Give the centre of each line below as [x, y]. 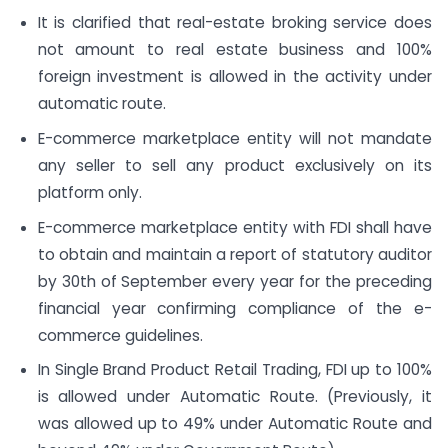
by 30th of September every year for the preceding [234, 281]
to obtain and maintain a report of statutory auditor [234, 254]
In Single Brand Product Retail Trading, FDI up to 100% [234, 370]
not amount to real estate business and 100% [234, 50]
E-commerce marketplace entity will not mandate [234, 138]
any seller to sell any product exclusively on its [234, 165]
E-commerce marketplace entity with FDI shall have [234, 227]
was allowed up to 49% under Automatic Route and [234, 424]
